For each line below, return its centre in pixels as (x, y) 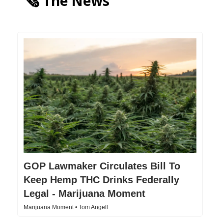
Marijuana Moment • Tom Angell (66, 207)
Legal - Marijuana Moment (84, 194)
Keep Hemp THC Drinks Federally (101, 180)
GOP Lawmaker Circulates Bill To (102, 166)
